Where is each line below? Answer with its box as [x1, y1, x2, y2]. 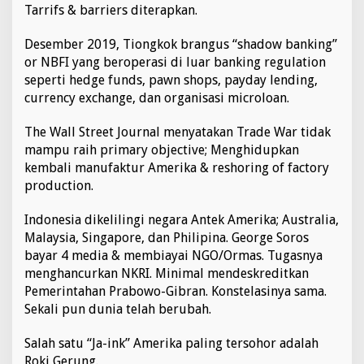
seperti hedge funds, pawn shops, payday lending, [24, 72, 318, 88]
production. [24, 178, 93, 193]
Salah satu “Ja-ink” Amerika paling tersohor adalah [24, 336, 318, 351]
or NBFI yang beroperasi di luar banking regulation [24, 54, 326, 70]
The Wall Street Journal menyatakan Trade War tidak [24, 124, 331, 140]
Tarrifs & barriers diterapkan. [24, 2, 197, 18]
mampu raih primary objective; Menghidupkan [24, 142, 299, 158]
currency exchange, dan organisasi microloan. [24, 90, 289, 106]
